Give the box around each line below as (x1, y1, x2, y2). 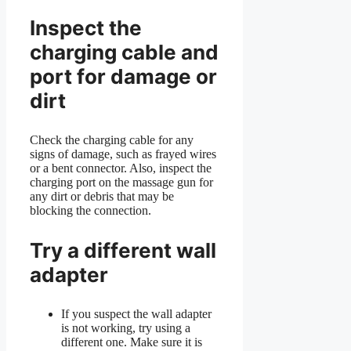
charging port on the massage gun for (30, 175, 213, 189)
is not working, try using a (61, 320, 190, 335)
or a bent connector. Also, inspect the (30, 161, 212, 175)
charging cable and (30, 39, 219, 64)
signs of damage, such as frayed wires (30, 147, 216, 161)
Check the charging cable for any (30, 132, 194, 147)
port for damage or (30, 63, 217, 89)
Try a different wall (30, 237, 216, 262)
